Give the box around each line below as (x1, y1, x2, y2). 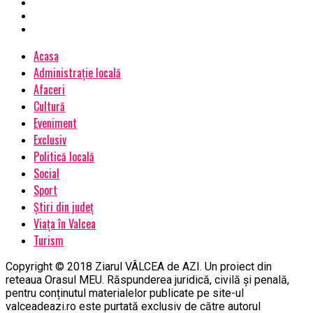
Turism (34, 232, 64, 249)
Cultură (34, 98, 65, 115)
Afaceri (34, 81, 65, 99)
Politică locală (34, 148, 94, 166)
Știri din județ (34, 198, 94, 216)
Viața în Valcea (34, 215, 96, 233)
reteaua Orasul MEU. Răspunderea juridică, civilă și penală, (6, 273, 289, 287)
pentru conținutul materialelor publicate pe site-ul (6, 286, 244, 300)
